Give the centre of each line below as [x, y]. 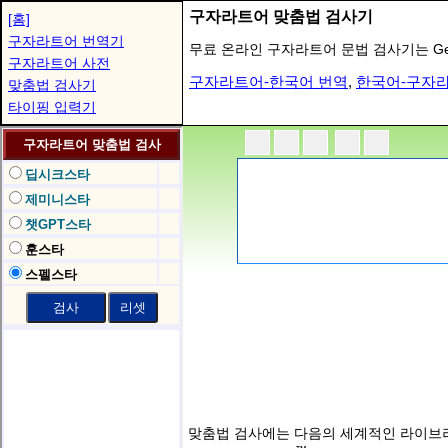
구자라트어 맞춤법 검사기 [281, 16]
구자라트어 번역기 [66, 41]
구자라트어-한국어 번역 [268, 81]
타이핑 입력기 [52, 107]
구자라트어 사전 [59, 63]
